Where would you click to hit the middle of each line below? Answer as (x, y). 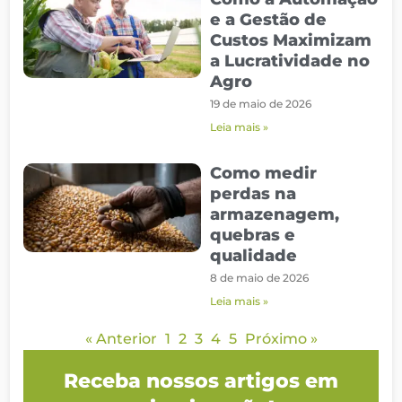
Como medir (263, 173)
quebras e (253, 235)
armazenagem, (275, 214)
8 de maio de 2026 (259, 277)
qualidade (253, 255)
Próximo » (281, 338)
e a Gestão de (268, 19)
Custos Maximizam (291, 40)
